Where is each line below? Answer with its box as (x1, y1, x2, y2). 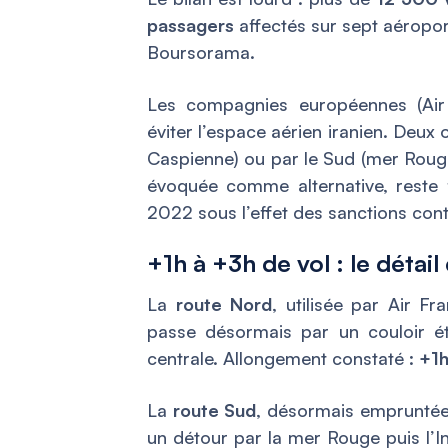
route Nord (175, 293, 273, 316)
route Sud (172, 399, 257, 422)
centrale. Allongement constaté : (147, 347, 419, 370)
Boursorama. (147, 41, 255, 64)
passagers (147, 14, 234, 37)
